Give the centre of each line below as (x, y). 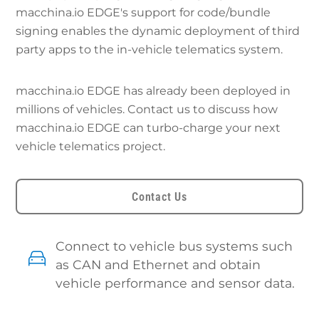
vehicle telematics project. (91, 146)
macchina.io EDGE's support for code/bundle (143, 12)
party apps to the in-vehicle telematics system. (150, 49)
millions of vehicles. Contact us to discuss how (147, 109)
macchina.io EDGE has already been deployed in (153, 90)
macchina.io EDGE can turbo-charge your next (148, 127)
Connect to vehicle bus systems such (174, 246)
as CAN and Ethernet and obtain (158, 264)
